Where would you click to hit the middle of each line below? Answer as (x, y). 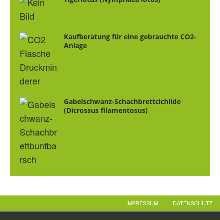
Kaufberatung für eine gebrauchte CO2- (130, 36)
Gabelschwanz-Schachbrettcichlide (122, 101)
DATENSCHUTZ (193, 203)
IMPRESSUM (142, 203)
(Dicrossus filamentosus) (106, 110)
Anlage (75, 45)
